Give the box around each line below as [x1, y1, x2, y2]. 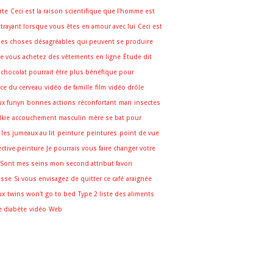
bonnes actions [27, 99, 76, 107]
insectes [134, 99, 160, 107]
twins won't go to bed [7, 190, 76, 198]
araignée [126, 175, 152, 183]
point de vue [119, 129, 159, 137]
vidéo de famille [44, 83, 93, 91]
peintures [87, 129, 117, 137]
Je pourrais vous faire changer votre [46, 144, 155, 152]
